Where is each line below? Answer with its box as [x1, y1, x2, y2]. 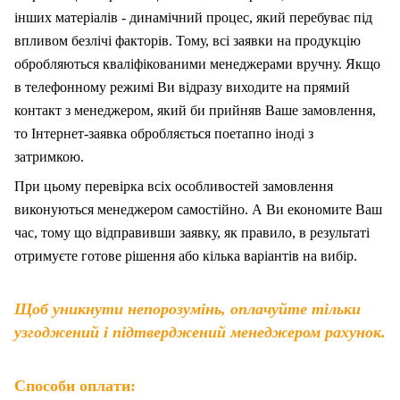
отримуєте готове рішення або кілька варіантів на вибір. [14, 248, 357, 264]
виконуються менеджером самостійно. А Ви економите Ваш [14, 202, 382, 218]
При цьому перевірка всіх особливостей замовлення [14, 179, 333, 195]
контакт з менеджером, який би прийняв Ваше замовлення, [14, 103, 376, 119]
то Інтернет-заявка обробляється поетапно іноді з [14, 126, 313, 142]
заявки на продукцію [229, 33, 361, 49]
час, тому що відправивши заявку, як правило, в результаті [14, 225, 370, 241]
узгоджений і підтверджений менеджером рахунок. [14, 323, 386, 342]
